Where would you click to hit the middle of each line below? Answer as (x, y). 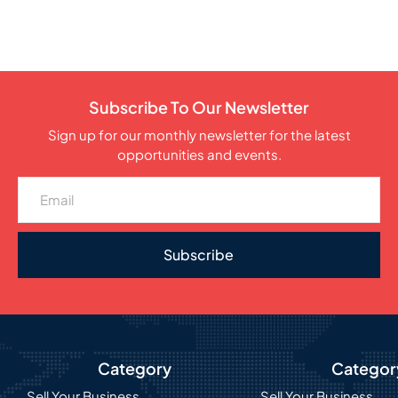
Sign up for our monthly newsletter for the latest (199, 134)
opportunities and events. (199, 154)
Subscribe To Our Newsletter (199, 107)
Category (135, 369)
